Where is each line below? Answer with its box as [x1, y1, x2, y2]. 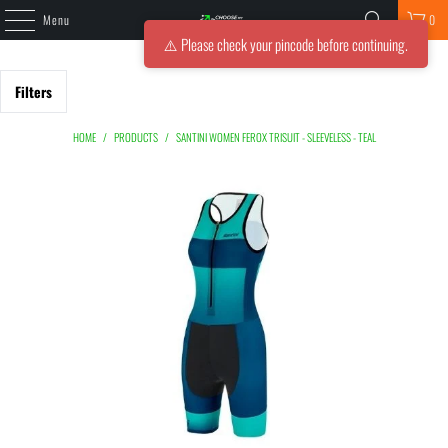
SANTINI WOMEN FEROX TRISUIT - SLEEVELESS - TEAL [175, 129, 376, 145]
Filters [15, 81, 52, 102]
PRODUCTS [113, 129, 158, 145]
